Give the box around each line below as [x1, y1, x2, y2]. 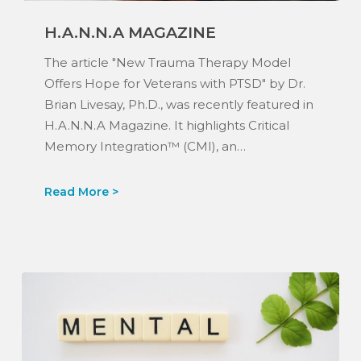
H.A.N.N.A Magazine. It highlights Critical [44, 117, 289, 133]
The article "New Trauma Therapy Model [44, 54, 291, 70]
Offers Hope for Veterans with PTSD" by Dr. [44, 75, 305, 91]
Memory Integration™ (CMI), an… [44, 138, 246, 154]
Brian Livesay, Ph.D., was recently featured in [44, 96, 313, 112]
